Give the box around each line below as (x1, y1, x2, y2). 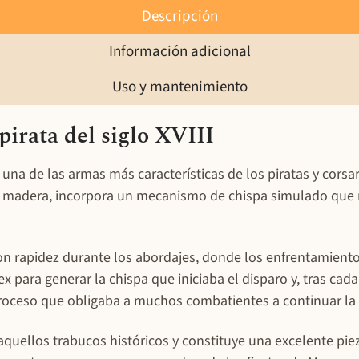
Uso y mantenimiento (111, 75, 248, 98)
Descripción (141, 5, 218, 27)
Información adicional (108, 40, 251, 63)
